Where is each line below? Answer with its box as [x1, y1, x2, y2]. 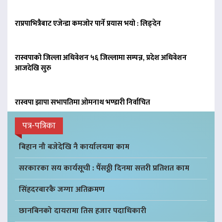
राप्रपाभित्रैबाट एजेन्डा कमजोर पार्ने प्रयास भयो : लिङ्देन [15, 17, 161, 30]
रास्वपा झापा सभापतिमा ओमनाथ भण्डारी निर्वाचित [15, 96, 150, 109]
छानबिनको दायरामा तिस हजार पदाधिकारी [19, 204, 146, 218]
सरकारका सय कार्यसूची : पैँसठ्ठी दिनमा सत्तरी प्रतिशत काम [19, 161, 189, 175]
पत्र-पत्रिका [22, 118, 55, 133]
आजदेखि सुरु [15, 61, 51, 74]
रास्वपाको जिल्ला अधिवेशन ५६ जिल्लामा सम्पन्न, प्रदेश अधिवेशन [15, 51, 187, 64]
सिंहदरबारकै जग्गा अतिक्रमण [19, 182, 105, 196]
